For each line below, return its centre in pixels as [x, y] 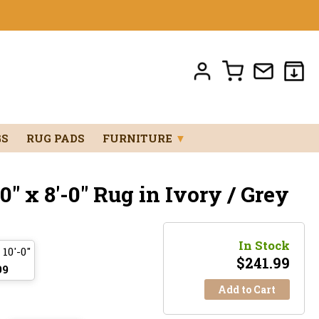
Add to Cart [247, 289]
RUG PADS [55, 138]
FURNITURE [138, 138]
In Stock [264, 245]
